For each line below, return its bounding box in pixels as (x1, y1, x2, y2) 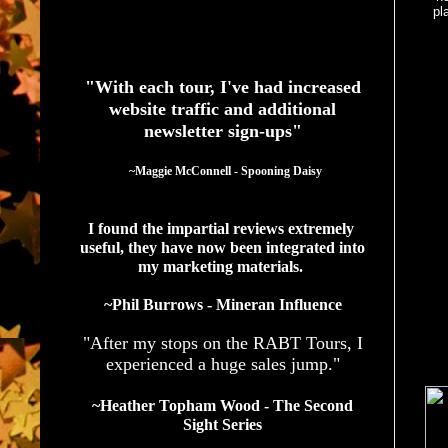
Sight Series (183, 415, 262, 433)
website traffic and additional (109, 98, 336, 119)
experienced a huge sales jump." (105, 353, 340, 374)
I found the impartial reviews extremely (87, 219, 354, 237)
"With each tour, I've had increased (84, 76, 361, 97)
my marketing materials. (138, 257, 307, 275)
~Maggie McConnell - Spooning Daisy (129, 163, 322, 178)
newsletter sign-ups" (143, 120, 302, 141)
